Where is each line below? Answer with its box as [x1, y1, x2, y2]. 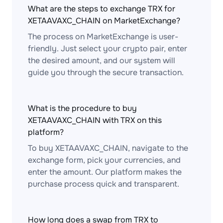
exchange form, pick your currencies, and [28, 155, 181, 165]
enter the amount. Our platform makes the [28, 167, 182, 177]
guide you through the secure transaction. [28, 67, 184, 78]
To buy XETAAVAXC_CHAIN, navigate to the [28, 143, 188, 153]
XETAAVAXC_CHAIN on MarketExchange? [28, 15, 180, 26]
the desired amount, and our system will [28, 55, 175, 66]
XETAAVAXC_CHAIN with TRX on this [28, 115, 162, 125]
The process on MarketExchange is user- [28, 31, 178, 42]
